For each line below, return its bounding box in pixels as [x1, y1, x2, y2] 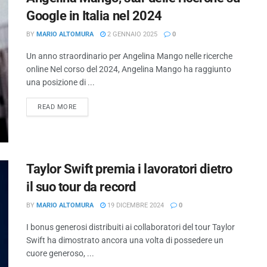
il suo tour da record [26, 179, 136, 195]
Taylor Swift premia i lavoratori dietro [26, 162, 232, 177]
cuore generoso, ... [26, 249, 94, 259]
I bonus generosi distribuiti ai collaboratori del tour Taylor [26, 222, 235, 232]
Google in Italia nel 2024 [26, 8, 162, 23]
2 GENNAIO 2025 [105, 30, 157, 38]
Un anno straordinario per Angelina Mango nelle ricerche [26, 51, 232, 61]
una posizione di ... [26, 77, 95, 87]
